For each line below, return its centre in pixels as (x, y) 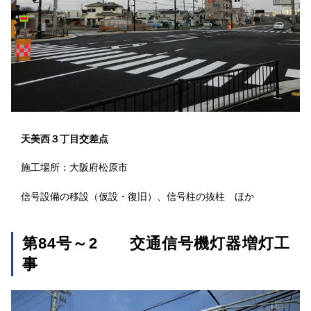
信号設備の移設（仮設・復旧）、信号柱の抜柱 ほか (137, 196)
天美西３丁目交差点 (65, 139)
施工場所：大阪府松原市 (74, 167)
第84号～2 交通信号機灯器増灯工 (156, 243)
